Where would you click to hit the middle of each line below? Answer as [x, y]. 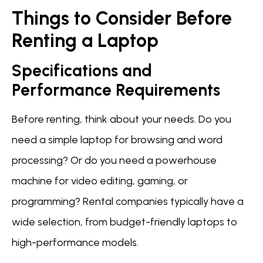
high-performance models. [75, 243]
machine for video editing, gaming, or [100, 181]
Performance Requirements [116, 90]
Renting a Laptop [85, 41]
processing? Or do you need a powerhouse [114, 161]
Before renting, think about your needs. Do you [122, 119]
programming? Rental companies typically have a [128, 202]
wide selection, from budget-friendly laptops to [124, 222]
